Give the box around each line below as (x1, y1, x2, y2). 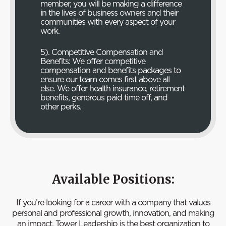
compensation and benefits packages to (40, 64, 181, 76)
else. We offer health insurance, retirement (40, 82, 185, 94)
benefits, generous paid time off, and (40, 91, 167, 103)
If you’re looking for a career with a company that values (16, 197, 210, 208)
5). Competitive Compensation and (40, 46, 163, 58)
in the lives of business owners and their (40, 7, 178, 18)
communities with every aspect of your (40, 16, 175, 27)
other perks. (40, 100, 81, 112)
